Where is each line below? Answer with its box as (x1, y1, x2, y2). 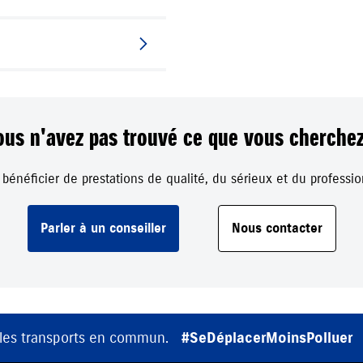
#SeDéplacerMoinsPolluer (181, 329, 352, 348)
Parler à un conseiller (40, 220, 166, 237)
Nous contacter (231, 220, 322, 237)
